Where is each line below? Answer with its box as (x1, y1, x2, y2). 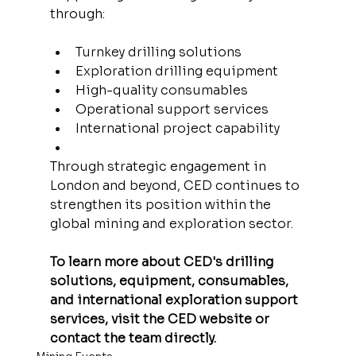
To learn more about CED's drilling (49, 253, 277, 270)
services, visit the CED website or (49, 310, 273, 327)
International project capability (75, 119, 280, 137)
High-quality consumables (75, 81, 248, 99)
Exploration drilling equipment (75, 62, 278, 79)
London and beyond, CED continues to (49, 176, 303, 194)
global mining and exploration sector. (49, 215, 293, 232)
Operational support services (75, 100, 269, 118)
